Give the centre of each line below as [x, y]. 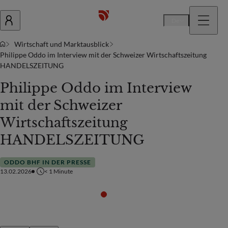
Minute [63, 171]
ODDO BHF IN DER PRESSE [48, 162]
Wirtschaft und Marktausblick [62, 44]
